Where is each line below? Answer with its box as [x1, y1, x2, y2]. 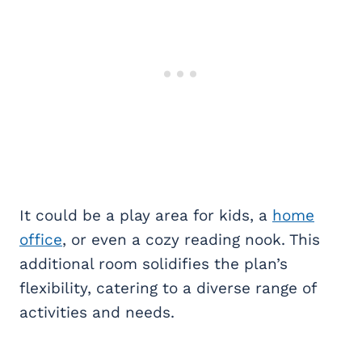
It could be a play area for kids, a [19, 206, 272, 225]
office [19, 230, 62, 250]
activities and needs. [19, 303, 175, 322]
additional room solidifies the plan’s [19, 255, 288, 274]
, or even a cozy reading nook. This [62, 230, 320, 250]
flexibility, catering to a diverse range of [19, 279, 316, 298]
